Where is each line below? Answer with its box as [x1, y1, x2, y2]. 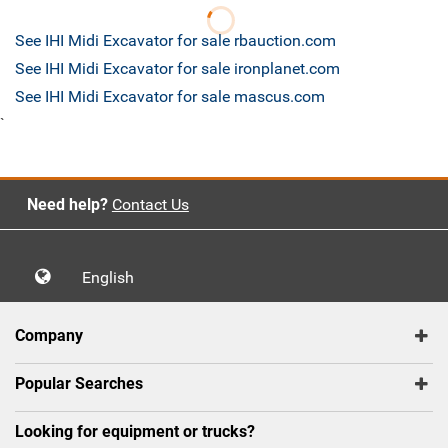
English [82, 268, 146, 288]
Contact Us [111, 195, 189, 215]
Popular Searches [15, 374, 143, 394]
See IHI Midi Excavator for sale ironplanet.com [15, 59, 340, 79]
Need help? [26, 195, 108, 215]
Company [15, 326, 83, 346]
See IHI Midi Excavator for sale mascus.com [15, 87, 325, 107]
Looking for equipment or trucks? [15, 422, 255, 442]
